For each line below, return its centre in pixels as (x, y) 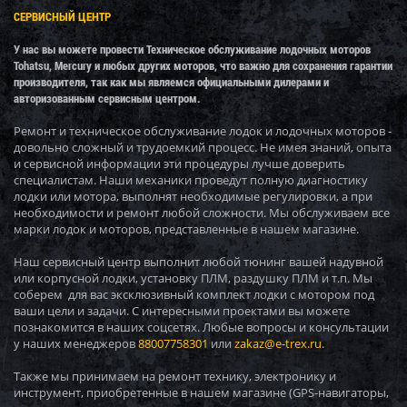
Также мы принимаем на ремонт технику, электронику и (175, 376)
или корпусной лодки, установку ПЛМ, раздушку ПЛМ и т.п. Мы (193, 278)
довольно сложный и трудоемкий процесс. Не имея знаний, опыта (203, 147)
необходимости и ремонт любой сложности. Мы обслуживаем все (202, 213)
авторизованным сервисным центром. (108, 98)
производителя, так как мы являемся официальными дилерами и (171, 82)
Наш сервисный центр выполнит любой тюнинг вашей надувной (199, 262)
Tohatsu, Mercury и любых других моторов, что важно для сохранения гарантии (203, 65)
